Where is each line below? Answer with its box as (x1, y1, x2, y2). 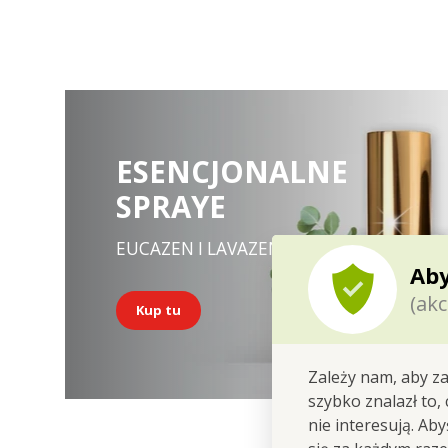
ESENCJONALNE (115, 151, 348, 192)
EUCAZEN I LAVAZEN (115, 236, 281, 260)
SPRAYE (115, 186, 226, 227)
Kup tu (135, 300, 181, 319)
